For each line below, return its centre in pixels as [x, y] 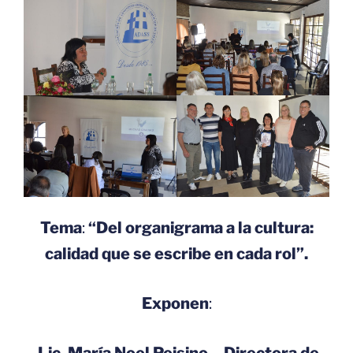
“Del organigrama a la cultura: [201, 227]
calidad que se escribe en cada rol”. [176, 253]
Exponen [175, 303]
